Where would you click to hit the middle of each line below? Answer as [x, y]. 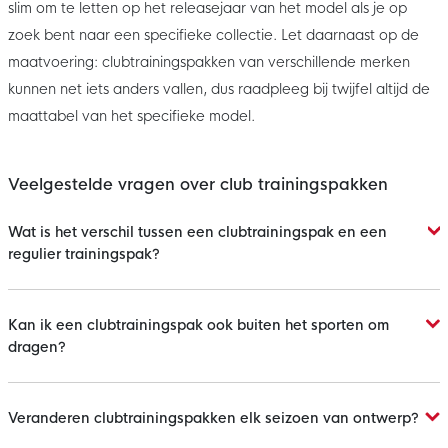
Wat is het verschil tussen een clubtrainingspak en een [197, 231]
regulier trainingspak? [84, 253]
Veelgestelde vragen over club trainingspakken [198, 184]
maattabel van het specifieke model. [131, 115]
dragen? [37, 346]
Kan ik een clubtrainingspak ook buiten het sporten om [198, 324]
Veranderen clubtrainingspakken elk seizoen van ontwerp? [213, 417]
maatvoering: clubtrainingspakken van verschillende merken [209, 61]
